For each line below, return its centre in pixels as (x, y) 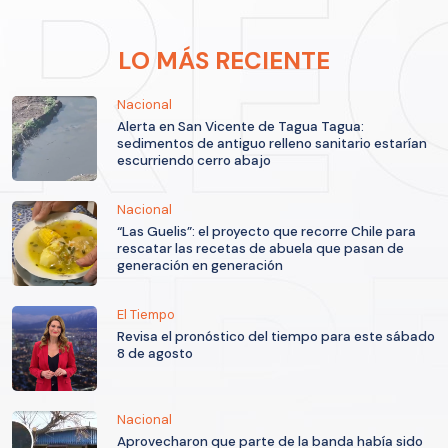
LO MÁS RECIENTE (224, 60)
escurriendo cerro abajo (194, 160)
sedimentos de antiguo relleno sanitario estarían (272, 143)
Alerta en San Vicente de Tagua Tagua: (240, 126)
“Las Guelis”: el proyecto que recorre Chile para (266, 231)
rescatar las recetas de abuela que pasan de (260, 248)
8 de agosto (155, 353)
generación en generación (200, 265)
